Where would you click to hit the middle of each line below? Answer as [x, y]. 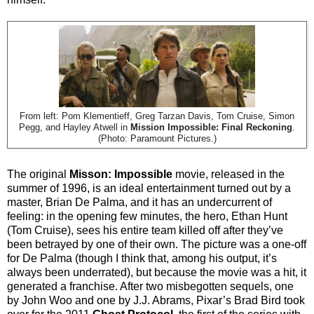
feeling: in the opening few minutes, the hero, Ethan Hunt [147, 217]
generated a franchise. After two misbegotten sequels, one [150, 287]
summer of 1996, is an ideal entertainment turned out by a [149, 189]
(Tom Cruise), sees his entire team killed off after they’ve [145, 231]
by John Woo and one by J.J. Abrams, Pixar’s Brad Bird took [156, 301]
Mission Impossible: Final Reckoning [211, 127]
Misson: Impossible [121, 175]
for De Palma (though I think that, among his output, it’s [142, 259]
